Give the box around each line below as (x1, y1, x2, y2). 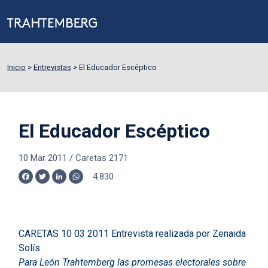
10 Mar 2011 (18, 153, 67, 163)
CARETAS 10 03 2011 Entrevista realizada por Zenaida (18, 228, 246, 240)
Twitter (42, 176, 72, 188)
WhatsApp (75, 176, 119, 188)
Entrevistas (33, 63, 71, 72)
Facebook (25, 176, 67, 188)
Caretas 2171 (75, 153, 128, 163)
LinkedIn (59, 176, 95, 188)
